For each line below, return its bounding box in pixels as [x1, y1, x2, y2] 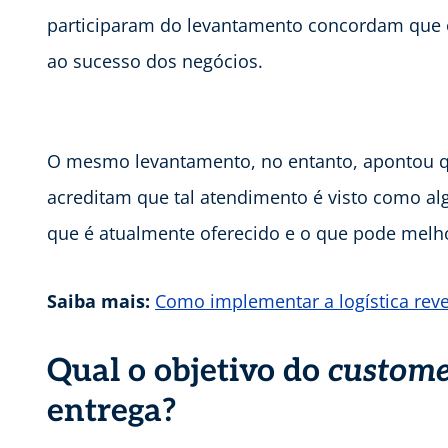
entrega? [47, 391, 177, 430]
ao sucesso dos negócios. [47, 48, 263, 73]
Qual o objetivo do [47, 351, 328, 390]
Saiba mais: [47, 288, 150, 313]
